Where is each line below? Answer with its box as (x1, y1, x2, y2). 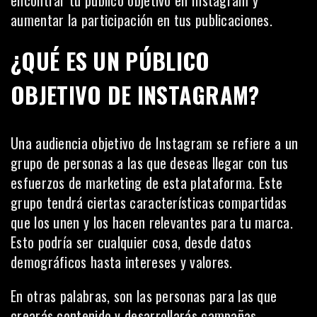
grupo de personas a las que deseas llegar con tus (11, 152, 289, 173)
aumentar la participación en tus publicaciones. (11, 9, 273, 30)
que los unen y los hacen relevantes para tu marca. (11, 212, 293, 233)
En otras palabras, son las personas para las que (11, 285, 277, 306)
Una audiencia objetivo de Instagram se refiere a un (11, 132, 299, 154)
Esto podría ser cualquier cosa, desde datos (11, 231, 251, 253)
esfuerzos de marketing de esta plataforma (11, 172, 253, 193)
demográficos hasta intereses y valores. (11, 251, 233, 272)
